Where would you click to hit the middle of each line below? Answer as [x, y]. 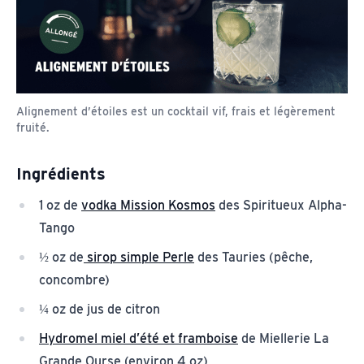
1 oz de [60, 206]
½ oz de [61, 258]
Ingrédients [61, 174]
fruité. [33, 128]
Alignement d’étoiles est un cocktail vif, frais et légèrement [176, 112]
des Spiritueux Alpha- [281, 206]
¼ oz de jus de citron [100, 310]
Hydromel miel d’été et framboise [139, 339]
